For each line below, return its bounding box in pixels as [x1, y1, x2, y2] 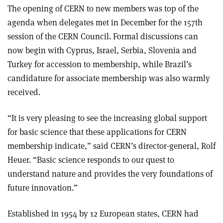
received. [7, 87, 40, 98]
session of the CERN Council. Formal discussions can [7, 31, 198, 42]
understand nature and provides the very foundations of [7, 168, 213, 180]
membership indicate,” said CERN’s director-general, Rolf [7, 140, 216, 152]
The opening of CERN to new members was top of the [7, 3, 199, 14]
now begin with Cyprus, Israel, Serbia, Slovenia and [7, 45, 197, 56]
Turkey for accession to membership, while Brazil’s [7, 59, 192, 70]
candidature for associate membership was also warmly [7, 73, 210, 84]
